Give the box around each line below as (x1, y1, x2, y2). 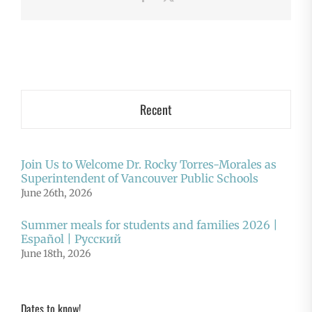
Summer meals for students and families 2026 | (21, 217, 278, 232)
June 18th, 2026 (21, 247, 91, 260)
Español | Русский (21, 231, 121, 246)
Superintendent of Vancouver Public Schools (21, 171, 258, 185)
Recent (140, 100, 172, 118)
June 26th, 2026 (21, 186, 92, 199)
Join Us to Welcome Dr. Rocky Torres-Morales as (21, 157, 276, 171)
